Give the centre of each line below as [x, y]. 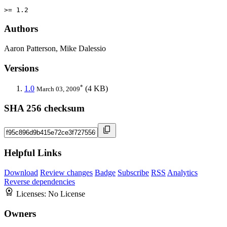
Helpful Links [33, 153]
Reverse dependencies [40, 181]
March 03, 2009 [58, 89]
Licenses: [32, 194]
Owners [20, 213]
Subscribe [133, 172]
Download [21, 172]
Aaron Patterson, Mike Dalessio [55, 49]
